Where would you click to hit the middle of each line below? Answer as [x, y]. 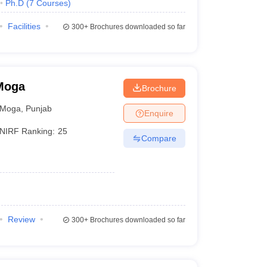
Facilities [24, 26]
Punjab [39, 108]
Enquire [159, 113]
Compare [159, 138]
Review [21, 219]
